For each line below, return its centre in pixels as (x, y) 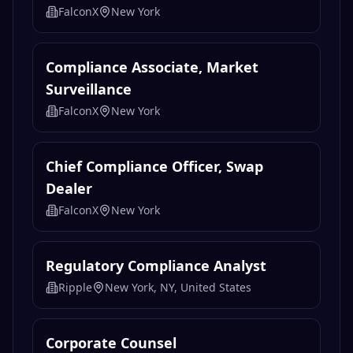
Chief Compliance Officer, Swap (154, 167)
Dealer (69, 189)
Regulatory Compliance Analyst (156, 266)
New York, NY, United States (178, 288)
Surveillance (89, 89)
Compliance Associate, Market (152, 67)
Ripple (75, 288)
